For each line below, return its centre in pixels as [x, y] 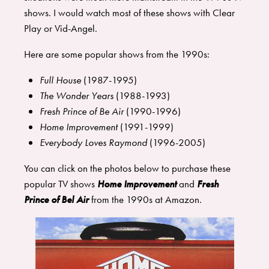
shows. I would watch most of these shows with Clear [129, 13]
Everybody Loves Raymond [94, 143]
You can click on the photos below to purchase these [127, 168]
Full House [61, 80]
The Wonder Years [77, 96]
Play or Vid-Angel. [61, 29]
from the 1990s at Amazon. [148, 200]
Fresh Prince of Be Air [83, 111]
